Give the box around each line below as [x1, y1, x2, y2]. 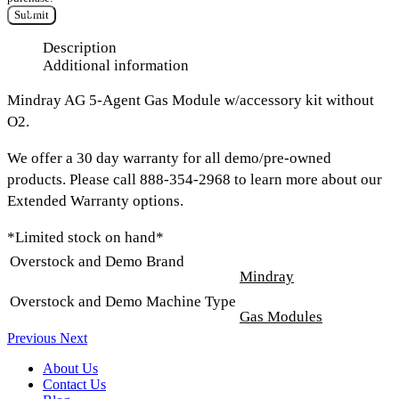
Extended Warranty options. [7, 191, 183, 209]
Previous [7, 330, 60, 346]
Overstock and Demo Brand [10, 252, 184, 270]
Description [43, 38, 117, 56]
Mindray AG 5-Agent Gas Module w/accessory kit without [7, 91, 374, 109]
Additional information [43, 56, 189, 74]
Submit [14, 7, 49, 21]
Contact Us [43, 376, 106, 392]
